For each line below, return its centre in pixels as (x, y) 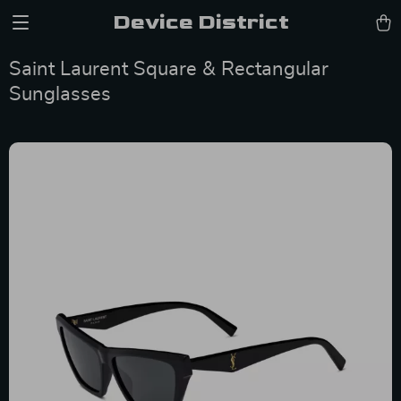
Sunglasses (60, 94)
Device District (200, 22)
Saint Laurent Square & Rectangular (169, 69)
